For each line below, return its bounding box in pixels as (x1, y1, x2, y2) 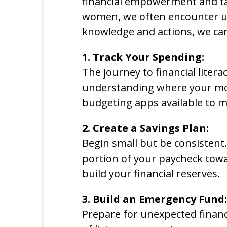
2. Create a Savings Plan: (82, 121, 209, 135)
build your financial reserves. (82, 166, 220, 180)
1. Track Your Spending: (82, 50, 204, 64)
